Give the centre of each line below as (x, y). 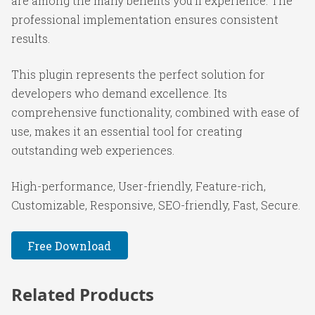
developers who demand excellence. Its (119, 93)
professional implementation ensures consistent (145, 19)
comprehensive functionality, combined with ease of (155, 112)
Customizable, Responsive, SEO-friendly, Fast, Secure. (156, 205)
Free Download (70, 245)
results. (31, 38)
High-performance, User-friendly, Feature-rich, (139, 186)
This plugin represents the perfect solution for (138, 74)
